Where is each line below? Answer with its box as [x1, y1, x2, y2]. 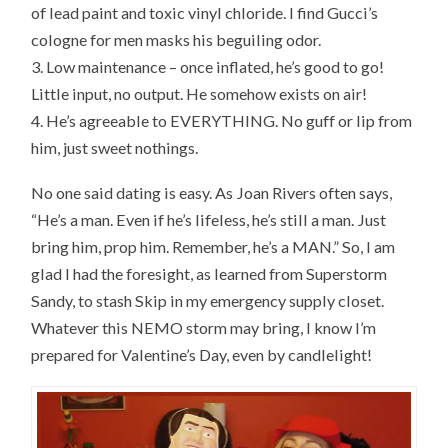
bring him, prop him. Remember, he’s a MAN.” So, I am [31, 237, 396, 257]
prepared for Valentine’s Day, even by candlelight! [31, 345, 373, 365]
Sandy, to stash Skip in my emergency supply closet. [31, 291, 388, 311]
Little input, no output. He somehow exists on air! [31, 84, 368, 104]
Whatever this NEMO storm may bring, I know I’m [31, 318, 377, 338]
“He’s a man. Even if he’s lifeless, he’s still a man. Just [31, 210, 387, 230]
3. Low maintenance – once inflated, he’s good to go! [31, 57, 385, 77]
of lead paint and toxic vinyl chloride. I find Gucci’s [31, 3, 379, 23]
